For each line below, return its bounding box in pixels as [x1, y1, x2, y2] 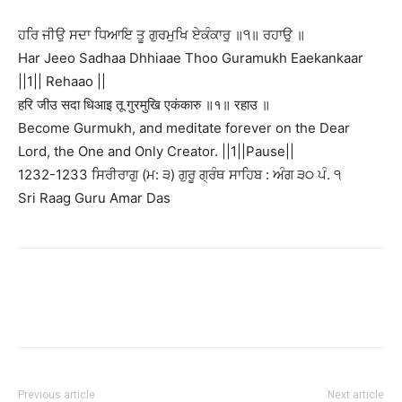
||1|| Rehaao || [18, 72, 106, 90]
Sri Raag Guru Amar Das [18, 188, 170, 206]
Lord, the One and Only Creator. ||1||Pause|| [18, 142, 294, 160]
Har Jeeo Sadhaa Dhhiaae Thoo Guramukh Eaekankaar [18, 48, 363, 66]
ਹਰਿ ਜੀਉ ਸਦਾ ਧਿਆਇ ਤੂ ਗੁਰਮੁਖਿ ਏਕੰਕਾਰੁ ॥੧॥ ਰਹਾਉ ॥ [18, 25, 305, 43]
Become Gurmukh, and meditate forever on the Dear [18, 118, 350, 136]
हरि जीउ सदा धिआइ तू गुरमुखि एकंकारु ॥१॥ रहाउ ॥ [18, 95, 270, 113]
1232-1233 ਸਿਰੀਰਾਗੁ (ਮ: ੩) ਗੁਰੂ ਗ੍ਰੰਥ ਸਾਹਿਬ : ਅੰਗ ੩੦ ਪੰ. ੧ [18, 165, 341, 183]
